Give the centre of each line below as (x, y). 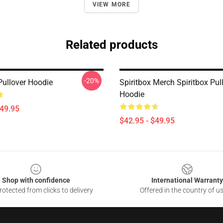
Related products (111, 45)
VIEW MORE (111, 4)
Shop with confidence (36, 180)
